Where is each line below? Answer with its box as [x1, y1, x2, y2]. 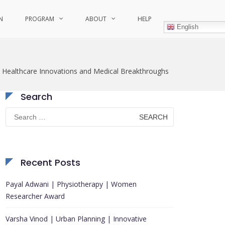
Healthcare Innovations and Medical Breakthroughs [2, 66, 169, 76]
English [175, 23, 198, 31]
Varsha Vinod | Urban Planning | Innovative [6, 214, 147, 223]
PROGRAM [25, 15, 54, 23]
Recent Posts [21, 156, 80, 169]
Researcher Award [6, 191, 65, 201]
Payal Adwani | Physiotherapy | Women [6, 179, 137, 189]
